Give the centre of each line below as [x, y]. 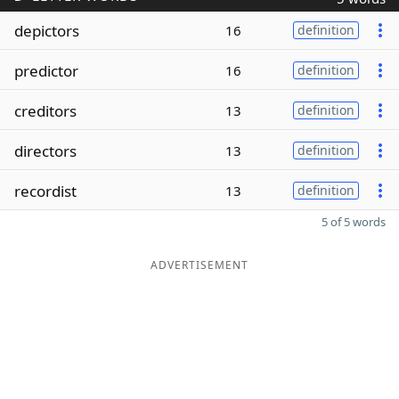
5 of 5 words [354, 222]
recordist [45, 191]
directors [45, 151]
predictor [46, 70]
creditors [45, 110]
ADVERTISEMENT [199, 265]
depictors [47, 30]
